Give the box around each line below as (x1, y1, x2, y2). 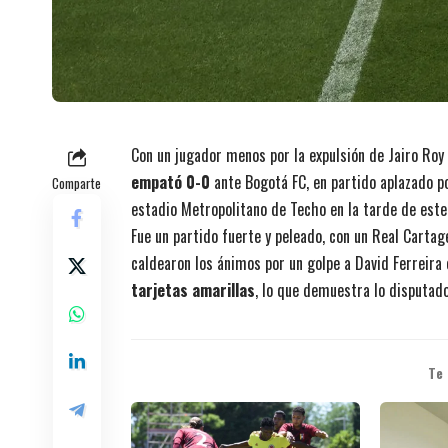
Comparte (52, 173, 101, 194)
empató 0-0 (131, 170, 210, 195)
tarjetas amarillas (131, 278, 255, 303)
